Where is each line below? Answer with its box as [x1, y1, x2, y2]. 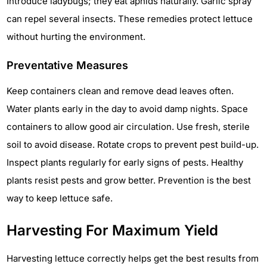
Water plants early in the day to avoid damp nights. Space [7, 103, 248, 115]
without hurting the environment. [7, 31, 145, 43]
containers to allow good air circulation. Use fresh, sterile [7, 121, 250, 133]
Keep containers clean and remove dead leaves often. [7, 85, 234, 97]
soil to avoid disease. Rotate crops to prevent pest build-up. [7, 139, 259, 151]
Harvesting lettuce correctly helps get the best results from [7, 253, 259, 265]
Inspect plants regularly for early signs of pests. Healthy [7, 157, 243, 169]
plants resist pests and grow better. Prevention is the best [7, 175, 251, 187]
